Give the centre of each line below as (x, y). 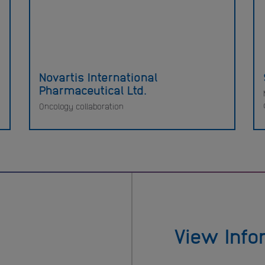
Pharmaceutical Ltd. (93, 89)
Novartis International (98, 76)
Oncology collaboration (81, 106)
